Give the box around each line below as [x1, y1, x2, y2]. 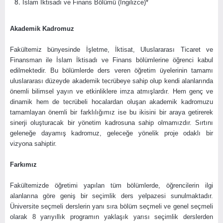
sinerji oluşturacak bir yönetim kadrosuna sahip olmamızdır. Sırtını [10, 118, 213, 126]
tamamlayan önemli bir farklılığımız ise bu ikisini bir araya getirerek [10, 108, 213, 116]
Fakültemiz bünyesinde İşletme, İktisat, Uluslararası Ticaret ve [10, 45, 213, 53]
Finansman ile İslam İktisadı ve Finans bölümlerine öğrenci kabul [10, 56, 213, 64]
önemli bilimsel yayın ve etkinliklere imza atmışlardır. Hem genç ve [10, 87, 213, 95]
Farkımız [10, 160, 37, 168]
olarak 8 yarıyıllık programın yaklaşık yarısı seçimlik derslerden [10, 213, 213, 221]
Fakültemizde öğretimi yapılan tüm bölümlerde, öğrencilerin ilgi [10, 181, 213, 189]
